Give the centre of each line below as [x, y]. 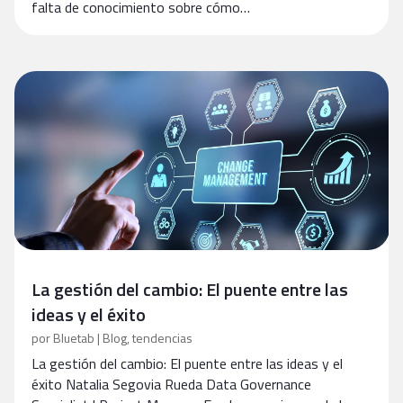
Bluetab [74, 338]
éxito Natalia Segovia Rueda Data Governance [171, 384]
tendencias [162, 338]
